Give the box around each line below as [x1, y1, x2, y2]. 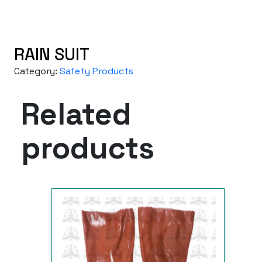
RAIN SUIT [14, 44, 89, 65]
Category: [14, 65, 60, 78]
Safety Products [60, 65, 133, 78]
